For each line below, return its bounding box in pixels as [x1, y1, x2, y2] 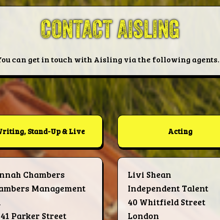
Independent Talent [128, 182, 208, 194]
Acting [167, 126, 192, 137]
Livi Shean [128, 168, 171, 181]
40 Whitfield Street [128, 196, 205, 208]
